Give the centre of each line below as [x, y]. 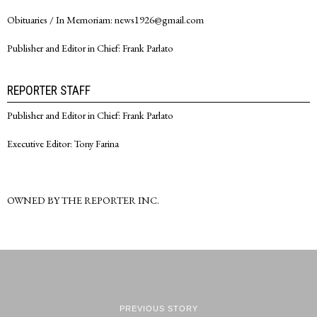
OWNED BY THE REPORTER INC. [83, 200]
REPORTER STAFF [49, 91]
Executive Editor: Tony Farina [63, 144]
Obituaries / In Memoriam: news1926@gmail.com [105, 20]
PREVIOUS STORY [158, 308]
